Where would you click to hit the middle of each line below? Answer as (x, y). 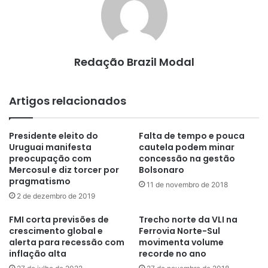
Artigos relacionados (68, 101)
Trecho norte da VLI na (188, 220)
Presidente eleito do (54, 136)
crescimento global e (56, 231)
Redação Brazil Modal (134, 62)
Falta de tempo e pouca (192, 136)
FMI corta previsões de (59, 220)
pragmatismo (40, 182)
